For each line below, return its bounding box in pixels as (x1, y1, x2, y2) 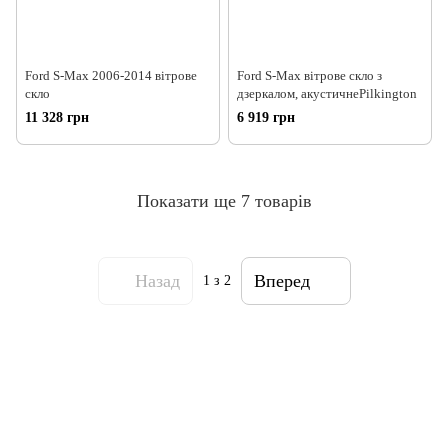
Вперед (253, 270, 310, 291)
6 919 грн (237, 110, 295, 126)
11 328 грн (25, 110, 89, 126)
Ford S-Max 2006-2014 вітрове (25, 68, 197, 84)
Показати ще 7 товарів (136, 190, 312, 211)
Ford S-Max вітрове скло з (237, 68, 382, 84)
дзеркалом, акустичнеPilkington (237, 86, 417, 102)
